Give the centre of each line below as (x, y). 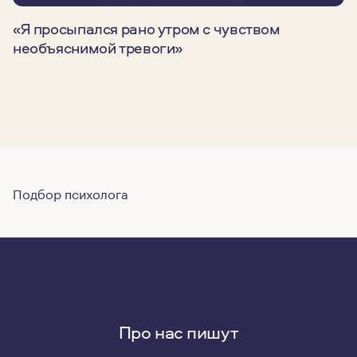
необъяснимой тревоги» (98, 48)
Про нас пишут (178, 332)
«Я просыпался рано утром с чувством (147, 29)
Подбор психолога (71, 192)
